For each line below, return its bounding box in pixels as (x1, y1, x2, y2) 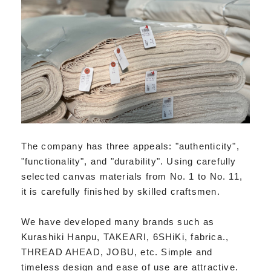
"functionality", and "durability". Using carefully (21, 156, 237, 167)
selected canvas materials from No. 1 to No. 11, (21, 171, 243, 182)
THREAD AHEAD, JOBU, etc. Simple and (21, 247, 213, 258)
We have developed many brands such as (21, 217, 214, 227)
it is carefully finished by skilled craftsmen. (21, 186, 220, 197)
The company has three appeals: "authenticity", (21, 141, 240, 152)
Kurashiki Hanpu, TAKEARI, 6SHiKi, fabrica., (21, 232, 229, 243)
